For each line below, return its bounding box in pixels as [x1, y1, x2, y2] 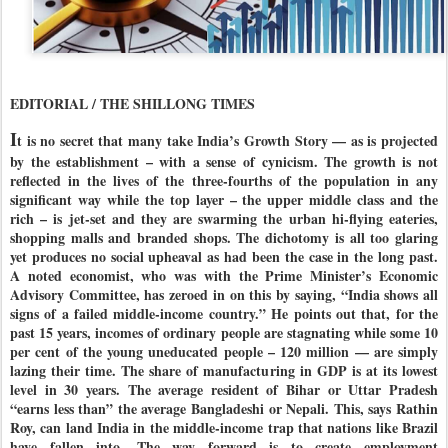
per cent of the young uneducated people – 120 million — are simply [10, 341, 438, 363]
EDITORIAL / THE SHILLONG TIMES [10, 93, 255, 115]
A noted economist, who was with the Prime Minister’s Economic [10, 265, 438, 287]
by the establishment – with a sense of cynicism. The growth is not [10, 151, 438, 173]
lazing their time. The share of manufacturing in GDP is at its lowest [10, 360, 438, 382]
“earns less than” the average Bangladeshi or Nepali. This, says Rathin [10, 398, 438, 420]
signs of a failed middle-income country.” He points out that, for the [10, 303, 438, 325]
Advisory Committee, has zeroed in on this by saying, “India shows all [10, 284, 438, 306]
